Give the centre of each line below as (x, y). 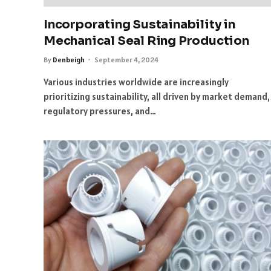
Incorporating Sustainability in (139, 24)
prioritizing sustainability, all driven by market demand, (157, 96)
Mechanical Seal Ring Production (146, 41)
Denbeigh (69, 59)
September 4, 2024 (126, 59)
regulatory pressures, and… (100, 111)
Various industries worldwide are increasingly (136, 82)
